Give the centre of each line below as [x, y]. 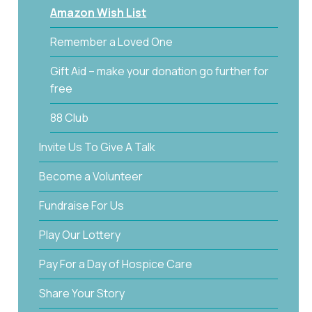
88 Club [70, 117]
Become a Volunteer [91, 176]
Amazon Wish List [99, 12]
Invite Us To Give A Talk [97, 147]
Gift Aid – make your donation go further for [160, 71]
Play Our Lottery [80, 234]
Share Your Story [82, 293]
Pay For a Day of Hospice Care [116, 264]
